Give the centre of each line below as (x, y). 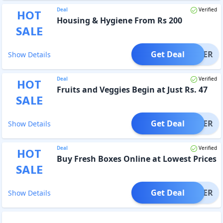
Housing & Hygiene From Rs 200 (119, 20)
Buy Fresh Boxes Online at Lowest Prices (136, 159)
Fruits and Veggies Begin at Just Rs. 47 (132, 89)
